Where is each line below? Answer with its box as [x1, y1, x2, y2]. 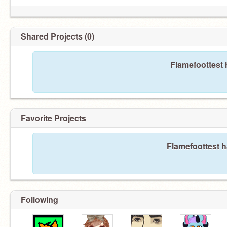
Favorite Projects [21, 112, 86, 124]
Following [21, 194, 58, 205]
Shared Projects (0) [21, 30, 94, 42]
